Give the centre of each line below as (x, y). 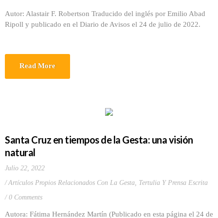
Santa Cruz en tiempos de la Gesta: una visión (99, 140)
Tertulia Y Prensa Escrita (173, 183)
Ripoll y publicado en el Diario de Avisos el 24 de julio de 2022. (103, 24)
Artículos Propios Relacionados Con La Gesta (72, 183)
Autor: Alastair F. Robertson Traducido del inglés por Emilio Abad (105, 14)
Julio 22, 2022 (25, 168)
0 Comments (26, 197)
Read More (37, 66)
